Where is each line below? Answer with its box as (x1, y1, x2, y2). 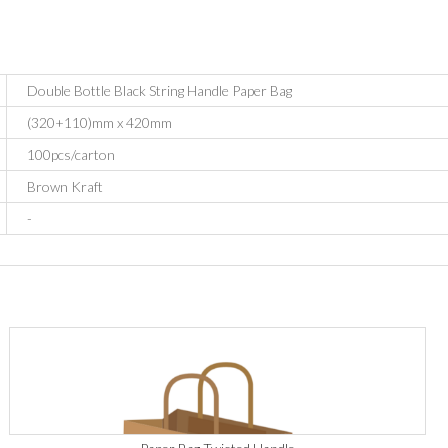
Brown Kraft (27, 178, 103, 196)
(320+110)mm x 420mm (27, 114, 172, 132)
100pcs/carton (27, 146, 115, 164)
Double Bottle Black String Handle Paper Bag (27, 82, 292, 100)
